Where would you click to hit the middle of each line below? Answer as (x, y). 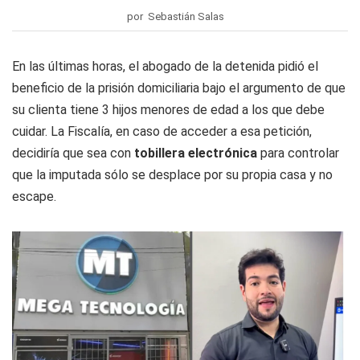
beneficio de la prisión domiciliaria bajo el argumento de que (179, 88)
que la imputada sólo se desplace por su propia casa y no (172, 175)
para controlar (300, 153)
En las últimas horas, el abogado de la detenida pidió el (165, 67)
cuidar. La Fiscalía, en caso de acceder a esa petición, (162, 132)
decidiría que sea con (73, 153)
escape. (34, 197)
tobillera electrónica (197, 153)
